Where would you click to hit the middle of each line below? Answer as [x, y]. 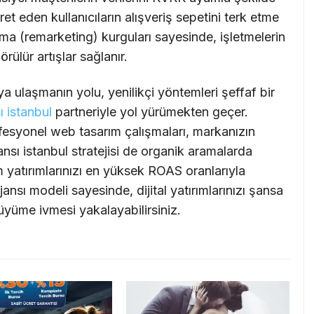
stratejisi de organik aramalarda [160, 151]
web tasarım [86, 132]
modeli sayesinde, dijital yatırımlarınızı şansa [155, 191]
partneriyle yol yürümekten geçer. [150, 112]
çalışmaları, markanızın [188, 132]
